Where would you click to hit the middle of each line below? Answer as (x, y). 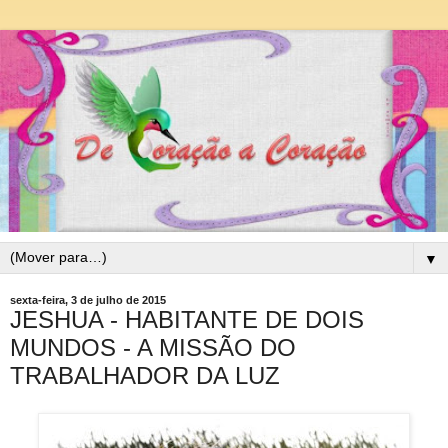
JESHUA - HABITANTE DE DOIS (187, 319)
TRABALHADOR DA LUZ (145, 375)
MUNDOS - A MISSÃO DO (153, 347)
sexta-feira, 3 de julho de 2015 (88, 299)
